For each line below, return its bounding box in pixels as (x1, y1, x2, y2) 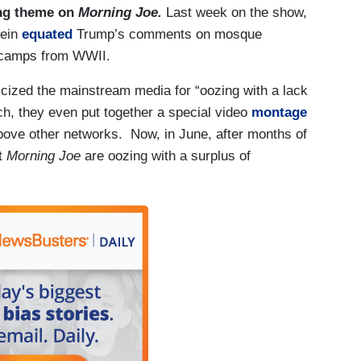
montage (251, 105, 307, 121)
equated (22, 27, 73, 43)
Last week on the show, (162, 5, 307, 21)
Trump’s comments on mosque (73, 27, 262, 43)
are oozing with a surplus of (81, 148, 251, 164)
